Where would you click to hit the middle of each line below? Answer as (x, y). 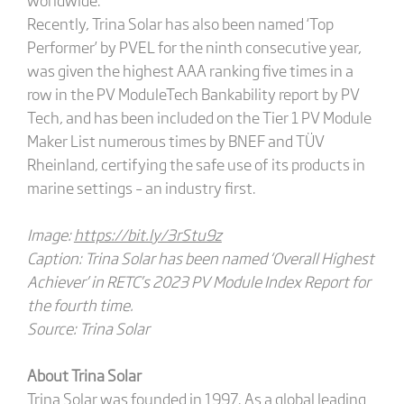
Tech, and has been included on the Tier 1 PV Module (199, 117)
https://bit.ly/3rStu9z (147, 234)
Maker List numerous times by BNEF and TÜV (175, 140)
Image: (50, 234)
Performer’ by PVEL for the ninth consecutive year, (194, 46)
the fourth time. (80, 304)
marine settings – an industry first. (141, 187)
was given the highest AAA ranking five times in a (190, 70)
